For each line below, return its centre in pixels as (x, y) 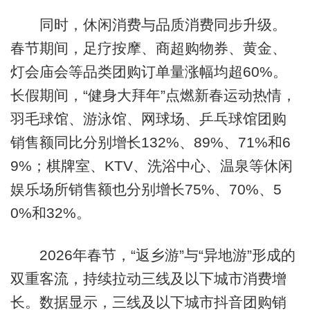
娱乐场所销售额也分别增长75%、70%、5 (146, 189)
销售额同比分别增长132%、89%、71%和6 (150, 142)
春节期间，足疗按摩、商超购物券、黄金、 (148, 48)
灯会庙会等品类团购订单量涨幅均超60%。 (148, 71)
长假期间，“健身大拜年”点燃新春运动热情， (153, 95)
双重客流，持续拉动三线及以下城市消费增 (148, 279)
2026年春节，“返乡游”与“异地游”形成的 (153, 255)
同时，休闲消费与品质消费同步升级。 (148, 24)
